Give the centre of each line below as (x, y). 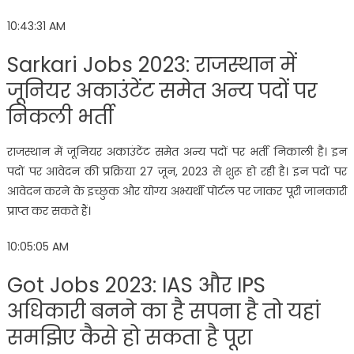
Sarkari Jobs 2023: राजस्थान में (151, 64)
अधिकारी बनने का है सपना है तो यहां (163, 311)
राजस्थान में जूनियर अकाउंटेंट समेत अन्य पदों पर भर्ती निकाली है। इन (177, 151)
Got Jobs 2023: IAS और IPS (136, 285)
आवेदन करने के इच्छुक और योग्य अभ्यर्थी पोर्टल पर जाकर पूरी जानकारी (177, 191)
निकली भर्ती (60, 117)
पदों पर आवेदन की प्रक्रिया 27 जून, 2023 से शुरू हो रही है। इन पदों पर (177, 171)
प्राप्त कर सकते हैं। (49, 211)
